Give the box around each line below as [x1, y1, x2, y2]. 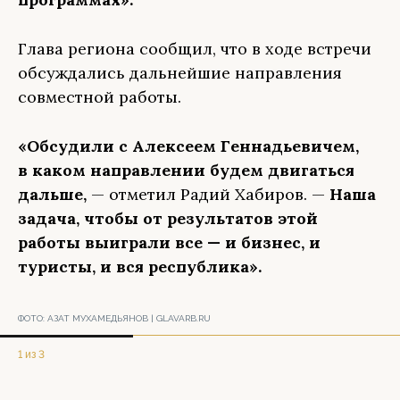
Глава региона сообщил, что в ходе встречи [18, 38, 371, 59]
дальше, [18, 184, 91, 204]
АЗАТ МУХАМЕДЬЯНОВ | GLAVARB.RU [47, 313, 211, 323]
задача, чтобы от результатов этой [18, 208, 318, 229]
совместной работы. [18, 87, 181, 107]
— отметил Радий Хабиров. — [91, 184, 325, 204]
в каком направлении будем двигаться [18, 160, 354, 180]
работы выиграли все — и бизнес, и [18, 232, 321, 253]
